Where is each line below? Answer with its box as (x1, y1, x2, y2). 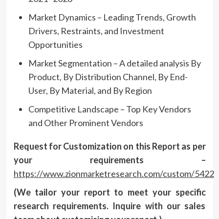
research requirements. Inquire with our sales (13, 200, 206, 211)
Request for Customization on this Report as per (13, 140, 206, 152)
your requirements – (13, 154, 206, 165)
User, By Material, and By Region (28, 85, 152, 96)
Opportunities (28, 39, 83, 50)
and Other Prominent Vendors (28, 117, 143, 128)
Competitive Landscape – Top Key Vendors (28, 103, 191, 114)
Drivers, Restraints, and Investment (28, 25, 164, 36)
